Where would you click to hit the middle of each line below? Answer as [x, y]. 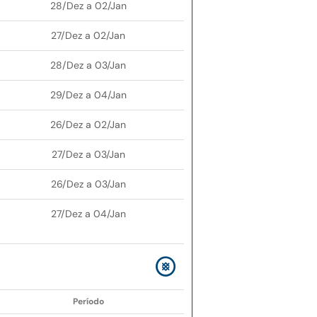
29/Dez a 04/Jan [88, 95]
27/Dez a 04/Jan [88, 214]
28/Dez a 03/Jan [88, 65]
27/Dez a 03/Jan [88, 155]
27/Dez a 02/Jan [88, 36]
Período [88, 302]
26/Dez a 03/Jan [88, 184]
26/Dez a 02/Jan [88, 125]
